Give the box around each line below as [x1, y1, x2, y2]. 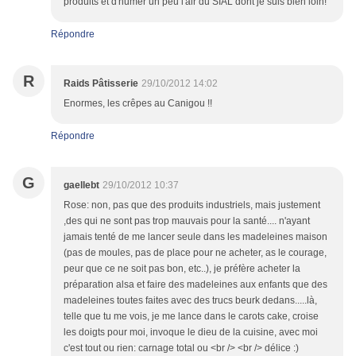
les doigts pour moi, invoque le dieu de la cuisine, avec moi [64, 327, 318, 339]
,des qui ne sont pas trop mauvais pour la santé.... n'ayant [64, 215, 310, 227]
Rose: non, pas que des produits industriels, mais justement [64, 199, 320, 211]
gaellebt [64, 180, 99, 192]
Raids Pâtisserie [64, 78, 138, 90]
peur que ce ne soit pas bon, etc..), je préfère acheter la [64, 263, 300, 275]
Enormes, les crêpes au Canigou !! [64, 98, 212, 110]
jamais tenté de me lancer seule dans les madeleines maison [64, 231, 327, 243]
